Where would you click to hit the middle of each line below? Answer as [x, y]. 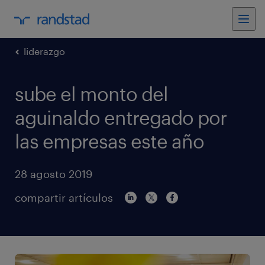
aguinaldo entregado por [121, 117]
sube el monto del [91, 94]
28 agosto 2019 [54, 174]
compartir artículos [64, 198]
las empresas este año [109, 141]
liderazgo [44, 51]
